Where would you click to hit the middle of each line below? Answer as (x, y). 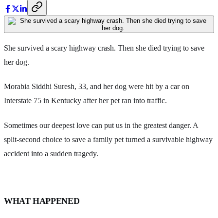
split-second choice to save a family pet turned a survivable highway (108, 139)
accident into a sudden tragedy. (51, 154)
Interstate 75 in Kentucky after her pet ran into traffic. (85, 101)
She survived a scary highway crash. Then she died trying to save (104, 48)
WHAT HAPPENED (42, 201)
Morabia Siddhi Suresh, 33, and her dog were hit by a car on (97, 87)
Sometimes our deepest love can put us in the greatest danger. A (101, 125)
